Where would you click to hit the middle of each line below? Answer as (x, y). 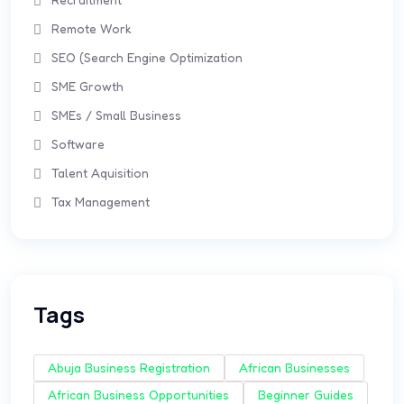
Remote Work (92, 28)
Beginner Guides (306, 395)
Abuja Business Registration (129, 367)
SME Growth (87, 86)
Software (78, 144)
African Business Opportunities (138, 395)
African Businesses (294, 367)
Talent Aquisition (100, 173)
